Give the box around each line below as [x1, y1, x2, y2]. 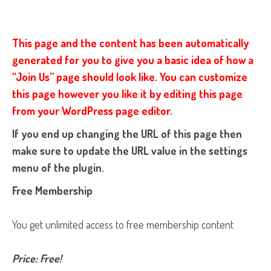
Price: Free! [12, 251, 62, 265]
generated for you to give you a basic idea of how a [12, 53, 253, 67]
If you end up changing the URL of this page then [12, 126, 242, 140]
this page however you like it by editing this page [12, 87, 243, 100]
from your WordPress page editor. [12, 103, 172, 117]
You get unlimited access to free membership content [12, 217, 233, 231]
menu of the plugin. [12, 160, 104, 174]
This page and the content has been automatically [12, 36, 249, 50]
